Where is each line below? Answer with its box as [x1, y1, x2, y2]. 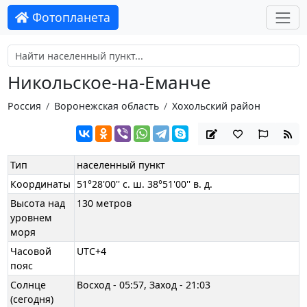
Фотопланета [29, 9, 111, 26]
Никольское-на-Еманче [7, 70, 211, 95]
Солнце [10, 278, 47, 292]
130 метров [77, 197, 132, 210]
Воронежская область [53, 99, 159, 112]
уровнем [10, 211, 53, 225]
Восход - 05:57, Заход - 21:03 [77, 278, 211, 292]
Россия [7, 99, 41, 112]
